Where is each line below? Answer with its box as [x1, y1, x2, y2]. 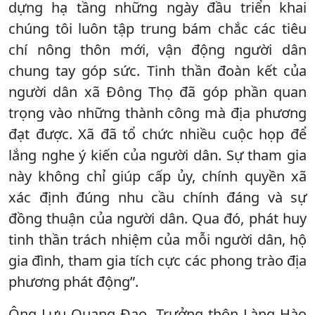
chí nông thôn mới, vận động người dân [8, 39, 307, 59]
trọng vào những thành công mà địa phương [8, 103, 307, 122]
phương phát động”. [8, 271, 139, 291]
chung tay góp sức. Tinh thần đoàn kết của [8, 60, 307, 80]
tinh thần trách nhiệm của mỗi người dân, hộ [8, 229, 307, 249]
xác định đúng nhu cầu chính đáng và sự [8, 187, 307, 207]
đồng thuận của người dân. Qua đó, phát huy [8, 208, 307, 228]
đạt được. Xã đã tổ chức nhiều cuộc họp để [8, 124, 307, 143]
